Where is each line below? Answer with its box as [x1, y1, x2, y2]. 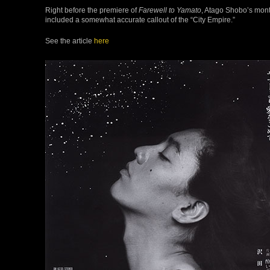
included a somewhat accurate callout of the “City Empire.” [45, 15, 235, 24]
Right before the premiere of [45, 5, 139, 14]
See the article [45, 36, 94, 45]
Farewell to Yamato [139, 5, 201, 14]
